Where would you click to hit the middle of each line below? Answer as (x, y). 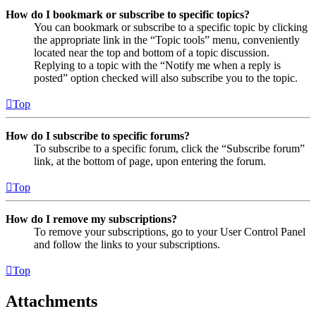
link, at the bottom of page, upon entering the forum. (150, 161)
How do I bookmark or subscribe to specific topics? (128, 14)
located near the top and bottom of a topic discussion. (152, 52)
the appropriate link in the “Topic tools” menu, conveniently (167, 39)
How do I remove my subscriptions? (91, 219)
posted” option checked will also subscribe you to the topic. (166, 78)
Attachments (51, 301)
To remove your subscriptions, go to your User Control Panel (170, 231)
